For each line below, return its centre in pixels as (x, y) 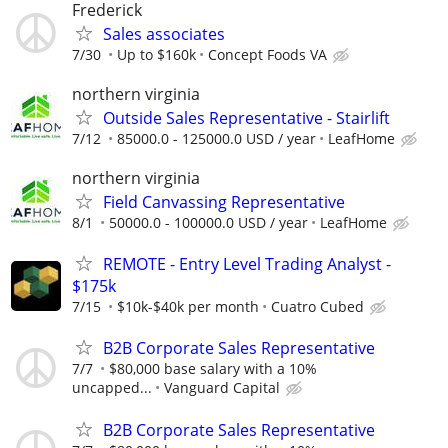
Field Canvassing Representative (224, 202)
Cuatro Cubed (317, 307)
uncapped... (112, 388)
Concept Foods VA (267, 54)
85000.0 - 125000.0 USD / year (216, 138)
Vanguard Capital (222, 388)
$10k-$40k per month (188, 307)
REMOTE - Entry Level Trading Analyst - (247, 264)
